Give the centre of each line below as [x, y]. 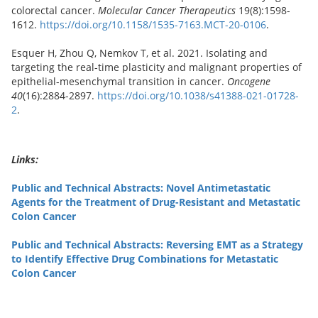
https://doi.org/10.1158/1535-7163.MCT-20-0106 [153, 24]
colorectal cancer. [55, 10]
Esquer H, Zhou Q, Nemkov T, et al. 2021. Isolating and [139, 53]
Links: [25, 159]
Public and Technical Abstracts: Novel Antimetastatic [141, 187]
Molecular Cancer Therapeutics [167, 10]
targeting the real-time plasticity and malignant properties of [157, 67]
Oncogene [249, 81]
